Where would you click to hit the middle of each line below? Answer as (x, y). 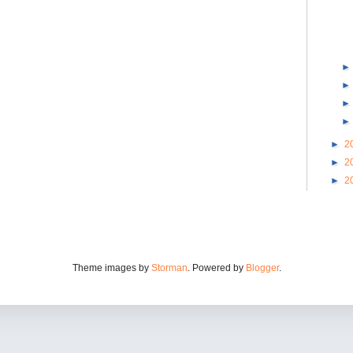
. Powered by (216, 268)
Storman (169, 268)
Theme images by (111, 268)
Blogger (262, 268)
